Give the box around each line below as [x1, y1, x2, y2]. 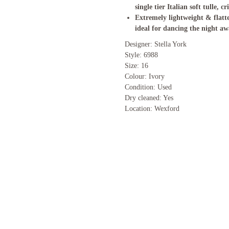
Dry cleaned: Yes [125, 94, 173, 102]
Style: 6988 [125, 51, 158, 59]
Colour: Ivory [125, 72, 165, 80]
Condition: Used [125, 83, 172, 91]
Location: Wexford [125, 104, 179, 112]
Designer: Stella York [125, 40, 187, 48]
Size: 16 [125, 61, 148, 70]
